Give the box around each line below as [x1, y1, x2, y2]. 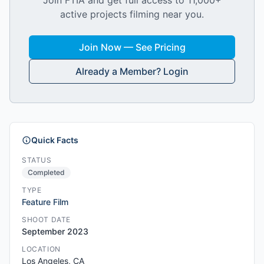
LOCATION [22, 245, 61, 253]
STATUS [22, 156, 52, 164]
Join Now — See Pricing [78, 41, 186, 53]
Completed [28, 168, 65, 177]
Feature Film [22, 197, 68, 207]
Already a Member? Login [75, 65, 189, 77]
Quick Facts [31, 135, 78, 145]
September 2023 [22, 226, 88, 236]
